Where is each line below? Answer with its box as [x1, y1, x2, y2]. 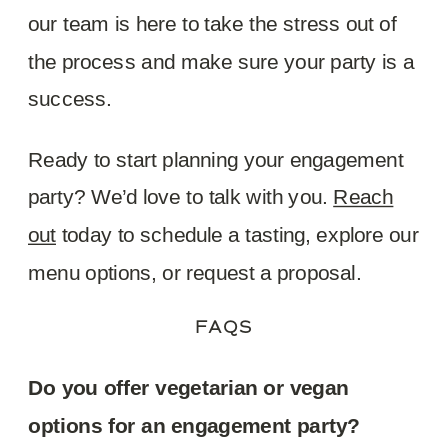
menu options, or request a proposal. [28, 259, 362, 284]
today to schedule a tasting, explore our [56, 222, 419, 246]
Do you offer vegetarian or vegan [28, 374, 349, 399]
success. [28, 86, 113, 111]
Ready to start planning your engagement [28, 146, 404, 171]
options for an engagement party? [28, 412, 360, 437]
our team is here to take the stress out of [28, 10, 397, 35]
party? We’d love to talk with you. [28, 184, 334, 209]
